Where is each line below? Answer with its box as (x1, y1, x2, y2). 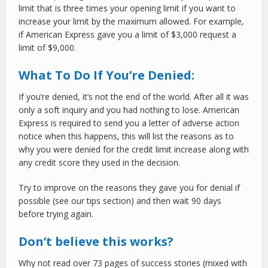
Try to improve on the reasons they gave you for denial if (19, 182, 240, 194)
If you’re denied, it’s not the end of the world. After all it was (19, 91, 249, 103)
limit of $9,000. (19, 42, 77, 54)
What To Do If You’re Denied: (19, 67, 195, 84)
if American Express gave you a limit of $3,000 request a (19, 29, 237, 41)
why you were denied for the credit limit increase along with (19, 144, 249, 156)
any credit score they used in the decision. (19, 157, 181, 169)
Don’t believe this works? (19, 233, 174, 250)
